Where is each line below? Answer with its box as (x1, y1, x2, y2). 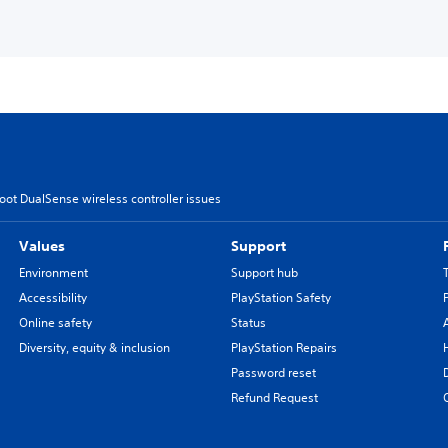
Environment (18, 263, 88, 281)
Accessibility (18, 288, 87, 306)
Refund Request (230, 388, 318, 406)
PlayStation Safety (230, 288, 331, 306)
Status (230, 313, 266, 331)
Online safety (18, 313, 92, 331)
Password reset (230, 363, 316, 381)
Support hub (230, 263, 298, 281)
